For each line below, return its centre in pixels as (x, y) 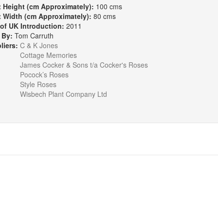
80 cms (104, 16)
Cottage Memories (48, 55)
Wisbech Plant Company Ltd (63, 94)
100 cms (109, 6)
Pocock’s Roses (44, 74)
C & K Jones (39, 45)
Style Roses (38, 84)
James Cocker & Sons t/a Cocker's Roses (84, 65)
